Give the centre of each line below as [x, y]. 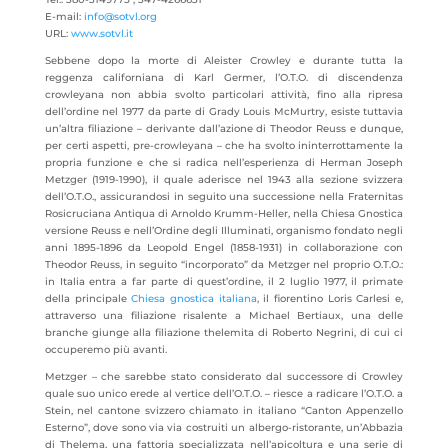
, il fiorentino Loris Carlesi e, [330, 298]
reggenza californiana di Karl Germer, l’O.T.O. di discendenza [224, 77]
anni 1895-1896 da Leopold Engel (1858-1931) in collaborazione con [224, 247]
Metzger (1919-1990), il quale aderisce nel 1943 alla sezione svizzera [224, 179]
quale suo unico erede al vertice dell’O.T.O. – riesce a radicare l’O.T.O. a [224, 393]
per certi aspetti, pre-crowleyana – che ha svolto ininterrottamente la [224, 145]
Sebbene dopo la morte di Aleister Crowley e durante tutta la [224, 60]
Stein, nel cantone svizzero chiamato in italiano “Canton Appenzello [224, 410]
